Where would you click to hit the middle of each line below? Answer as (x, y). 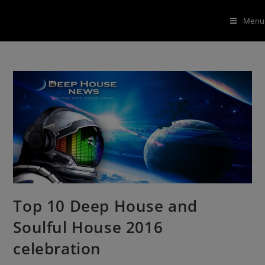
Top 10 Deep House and (106, 206)
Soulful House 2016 (88, 227)
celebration (57, 248)
